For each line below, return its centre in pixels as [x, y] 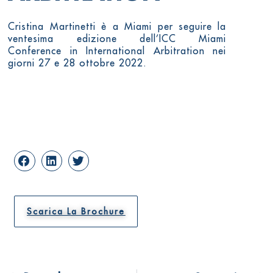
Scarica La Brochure [76, 212]
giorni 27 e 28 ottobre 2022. [78, 62]
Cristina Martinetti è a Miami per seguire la [117, 26]
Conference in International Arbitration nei [117, 50]
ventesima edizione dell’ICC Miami [117, 38]
